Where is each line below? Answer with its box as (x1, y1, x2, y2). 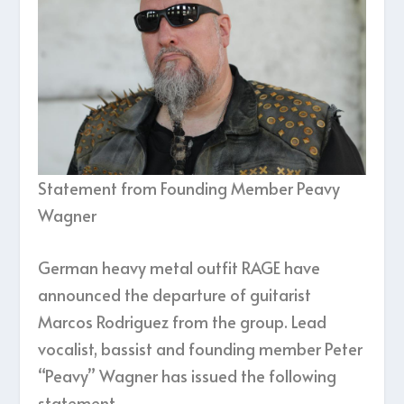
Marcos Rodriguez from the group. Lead (38, 310, 327, 334)
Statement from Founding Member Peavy (38, 176, 341, 199)
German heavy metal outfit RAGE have (38, 256, 321, 280)
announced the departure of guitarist (38, 283, 312, 307)
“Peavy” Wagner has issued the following (38, 364, 337, 388)
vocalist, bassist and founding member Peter (38, 337, 363, 361)
